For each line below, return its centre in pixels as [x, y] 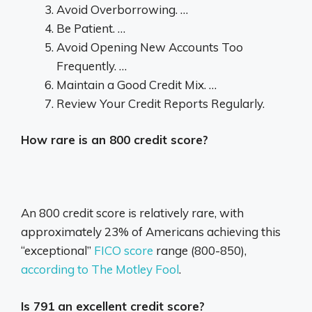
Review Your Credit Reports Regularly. [161, 103]
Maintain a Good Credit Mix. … [136, 84]
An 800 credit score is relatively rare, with [132, 213]
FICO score [124, 251]
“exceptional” [57, 251]
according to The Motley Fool [100, 270]
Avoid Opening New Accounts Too [150, 47]
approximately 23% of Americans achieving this [151, 232]
